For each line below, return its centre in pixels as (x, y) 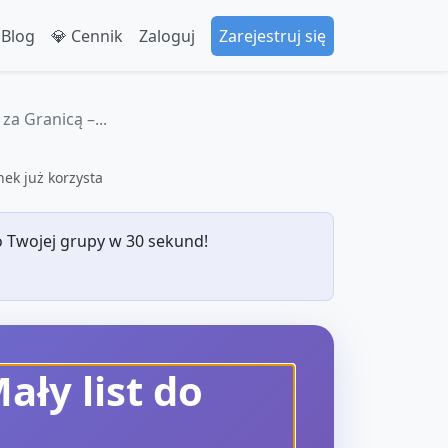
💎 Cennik (87, 35)
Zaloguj (167, 35)
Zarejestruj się (272, 35)
